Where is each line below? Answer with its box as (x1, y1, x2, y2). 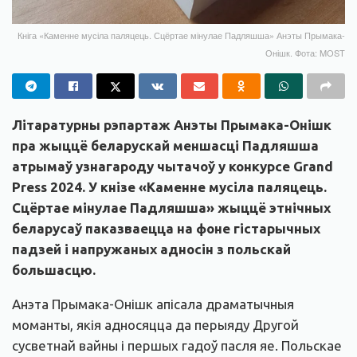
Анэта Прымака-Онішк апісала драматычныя (12, 296, 294, 312)
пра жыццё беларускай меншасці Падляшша (12, 138, 319, 154)
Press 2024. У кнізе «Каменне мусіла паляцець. (12, 179, 327, 195)
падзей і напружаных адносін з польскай (12, 241, 291, 257)
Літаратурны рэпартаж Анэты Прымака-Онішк (12, 117, 331, 133)
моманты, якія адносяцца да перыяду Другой (12, 317, 299, 333)
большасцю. (12, 262, 96, 278)
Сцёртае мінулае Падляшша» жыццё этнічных (12, 200, 331, 216)
